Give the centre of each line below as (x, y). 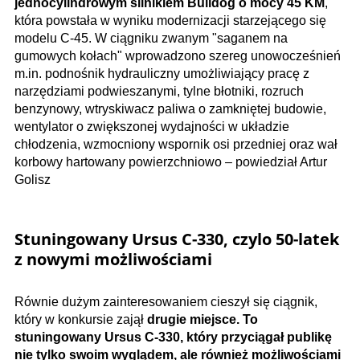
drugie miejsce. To (202, 319)
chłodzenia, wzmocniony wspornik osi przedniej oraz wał (176, 144)
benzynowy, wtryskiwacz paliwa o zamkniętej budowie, (170, 108)
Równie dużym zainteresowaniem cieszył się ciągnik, (166, 301)
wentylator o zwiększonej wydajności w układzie (152, 126)
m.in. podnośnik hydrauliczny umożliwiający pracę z (162, 73)
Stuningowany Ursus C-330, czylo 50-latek (177, 239)
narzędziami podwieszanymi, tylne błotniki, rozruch (159, 91)
